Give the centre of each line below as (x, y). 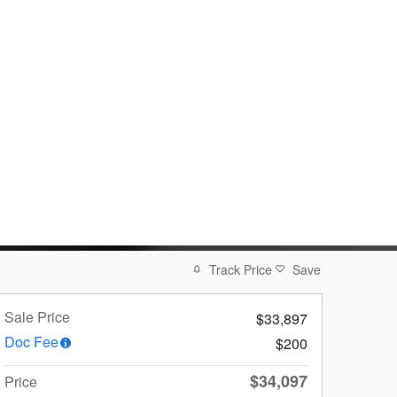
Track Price (241, 269)
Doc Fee (31, 341)
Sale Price (37, 316)
